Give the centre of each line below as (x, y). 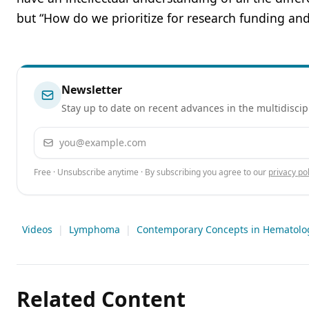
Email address (70, 136)
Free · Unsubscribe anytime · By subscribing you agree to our (150, 172)
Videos (37, 230)
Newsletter (92, 90)
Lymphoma (94, 230)
